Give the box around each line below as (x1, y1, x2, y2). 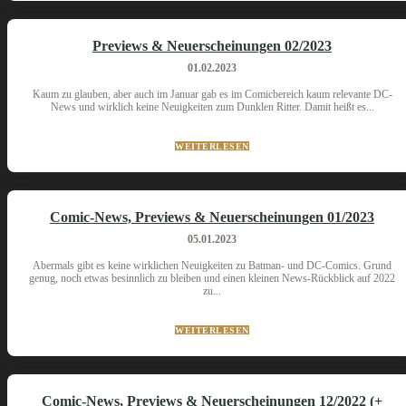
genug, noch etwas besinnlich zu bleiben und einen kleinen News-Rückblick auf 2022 (29, 272, 395, 285)
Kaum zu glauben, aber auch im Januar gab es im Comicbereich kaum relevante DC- (32, 88, 392, 101)
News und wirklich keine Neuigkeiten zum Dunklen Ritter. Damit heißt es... (50, 101, 374, 113)
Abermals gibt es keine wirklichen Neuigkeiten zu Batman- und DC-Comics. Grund (33, 259, 391, 272)
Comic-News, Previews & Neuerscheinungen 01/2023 (50, 209, 374, 225)
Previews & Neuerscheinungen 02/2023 (92, 38, 332, 53)
